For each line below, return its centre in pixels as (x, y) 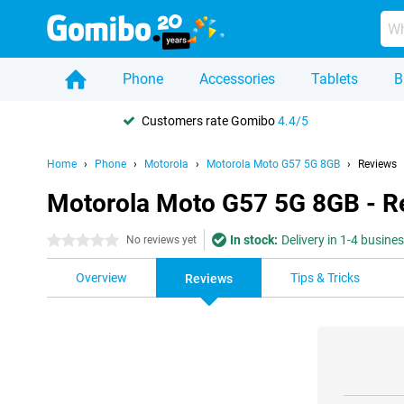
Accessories (237, 79)
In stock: (254, 240)
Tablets (335, 79)
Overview (101, 278)
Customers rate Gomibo (210, 120)
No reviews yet (161, 240)
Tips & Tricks (325, 278)
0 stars (66, 241)
